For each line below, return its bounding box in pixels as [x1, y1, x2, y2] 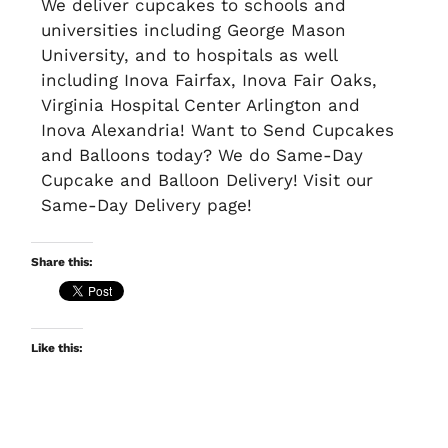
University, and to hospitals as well [41, 45, 338, 66]
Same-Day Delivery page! [41, 195, 253, 216]
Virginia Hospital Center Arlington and [41, 95, 361, 116]
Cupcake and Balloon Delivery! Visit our [41, 170, 374, 191]
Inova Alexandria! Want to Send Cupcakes [41, 120, 395, 141]
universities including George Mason [41, 20, 347, 41]
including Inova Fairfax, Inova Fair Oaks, [41, 70, 378, 91]
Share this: [31, 255, 94, 270]
